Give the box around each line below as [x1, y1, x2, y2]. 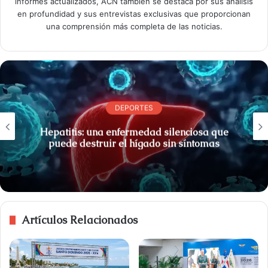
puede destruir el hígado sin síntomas [48, 137, 220, 150]
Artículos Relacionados [22, 213, 138, 227]
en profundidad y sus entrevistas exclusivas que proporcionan [17, 9, 251, 19]
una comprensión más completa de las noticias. [45, 22, 223, 32]
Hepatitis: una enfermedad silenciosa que [39, 126, 229, 139]
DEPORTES [115, 103, 153, 112]
